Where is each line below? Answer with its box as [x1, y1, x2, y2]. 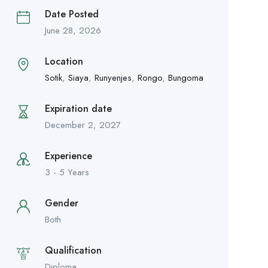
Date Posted [44, 7, 99, 21]
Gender [44, 196, 78, 210]
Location [44, 54, 83, 68]
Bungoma [167, 71, 203, 84]
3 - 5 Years [44, 165, 89, 179]
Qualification [44, 243, 102, 257]
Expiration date [44, 101, 112, 115]
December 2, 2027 [44, 118, 121, 132]
